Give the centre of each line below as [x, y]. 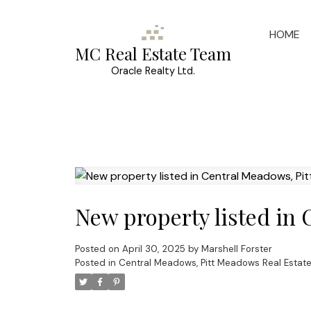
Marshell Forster [236, 249]
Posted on [98, 249]
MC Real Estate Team [153, 54]
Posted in [95, 263]
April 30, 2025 [153, 249]
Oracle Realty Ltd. [153, 71]
